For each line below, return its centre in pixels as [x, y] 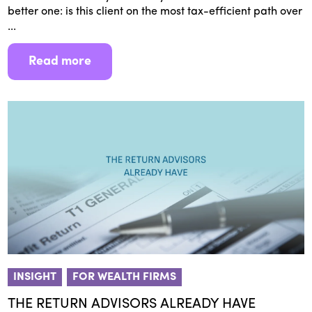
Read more [60, 61]
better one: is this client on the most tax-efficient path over [155, 11]
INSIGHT [35, 277]
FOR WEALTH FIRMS [125, 277]
